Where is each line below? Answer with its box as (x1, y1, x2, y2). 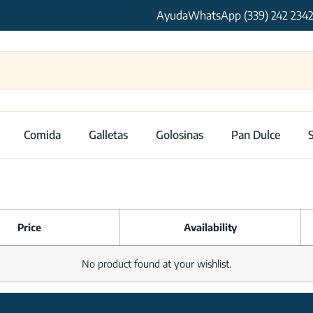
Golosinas (156, 127, 203, 142)
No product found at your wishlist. (82, 256, 231, 270)
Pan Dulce (231, 127, 280, 142)
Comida (24, 127, 61, 142)
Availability (184, 220, 237, 233)
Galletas (89, 127, 128, 142)
